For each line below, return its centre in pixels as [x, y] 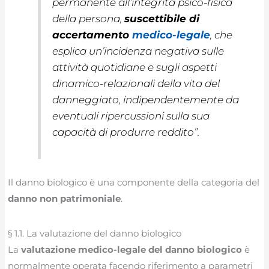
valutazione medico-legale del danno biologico [132, 249]
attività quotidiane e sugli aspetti [135, 67]
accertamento [92, 35]
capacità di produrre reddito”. [126, 132]
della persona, [89, 18]
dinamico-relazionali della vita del [136, 83]
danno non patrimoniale [65, 199]
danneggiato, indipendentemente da [146, 99]
